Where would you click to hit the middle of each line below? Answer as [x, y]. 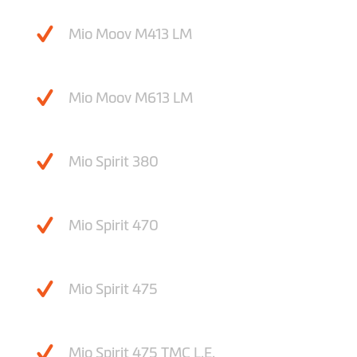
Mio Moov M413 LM [130, 35]
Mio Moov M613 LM [131, 98]
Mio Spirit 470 [114, 226]
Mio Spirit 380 [114, 162]
